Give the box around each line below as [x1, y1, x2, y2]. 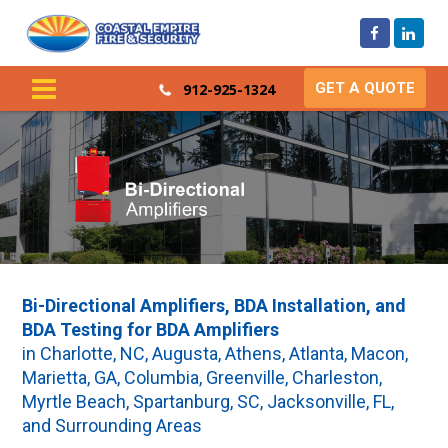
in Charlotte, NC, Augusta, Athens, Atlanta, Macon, [22, 342, 409, 364]
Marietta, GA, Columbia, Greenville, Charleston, [22, 366, 383, 388]
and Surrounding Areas [22, 414, 203, 436]
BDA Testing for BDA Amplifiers [22, 318, 280, 340]
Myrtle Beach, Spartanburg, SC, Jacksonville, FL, [22, 390, 395, 412]
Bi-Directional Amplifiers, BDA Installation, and [22, 294, 407, 316]
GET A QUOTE [314, 79, 415, 98]
